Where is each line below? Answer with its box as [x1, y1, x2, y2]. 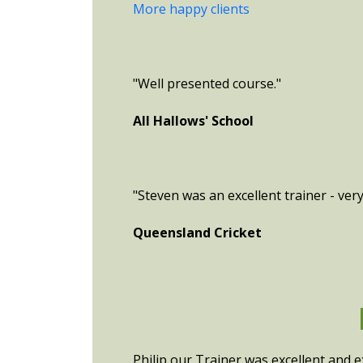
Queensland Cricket [133, 223, 262, 241]
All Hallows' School [133, 111, 254, 130]
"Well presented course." [133, 74, 281, 92]
